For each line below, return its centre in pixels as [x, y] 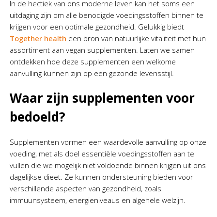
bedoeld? [38, 117]
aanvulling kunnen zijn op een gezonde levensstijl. [92, 73]
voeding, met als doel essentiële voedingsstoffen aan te [102, 154]
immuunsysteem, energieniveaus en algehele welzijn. [98, 200]
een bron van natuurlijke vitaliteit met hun [136, 38]
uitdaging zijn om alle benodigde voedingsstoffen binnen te [107, 15]
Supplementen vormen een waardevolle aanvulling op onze [108, 142]
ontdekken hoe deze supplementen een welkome [93, 62]
